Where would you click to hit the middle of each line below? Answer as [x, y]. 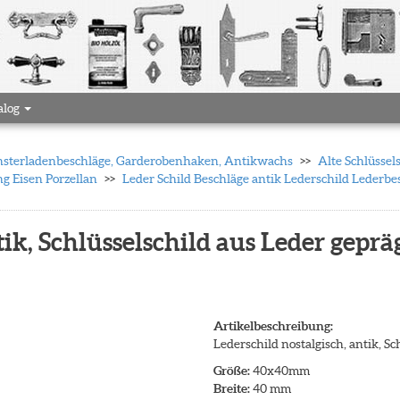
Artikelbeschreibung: [273, 326]
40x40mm [280, 371]
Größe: [232, 371]
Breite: [232, 388]
